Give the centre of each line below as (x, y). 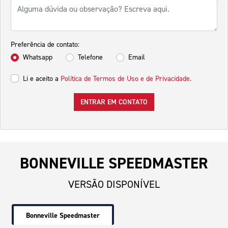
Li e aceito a (42, 79)
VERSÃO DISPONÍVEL (114, 184)
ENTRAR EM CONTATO (114, 102)
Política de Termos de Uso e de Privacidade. (126, 79)
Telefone (90, 58)
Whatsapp (38, 58)
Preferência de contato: (45, 45)
